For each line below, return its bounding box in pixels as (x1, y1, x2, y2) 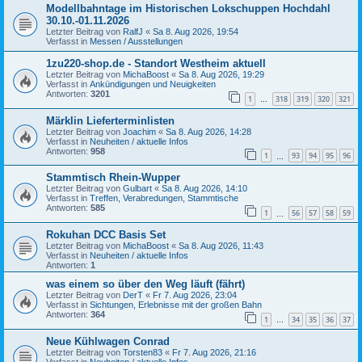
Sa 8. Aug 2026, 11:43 (179, 241, 263, 251)
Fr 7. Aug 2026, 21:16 (172, 347, 256, 357)
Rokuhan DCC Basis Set (46, 229, 166, 242)
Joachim (123, 126, 156, 137)
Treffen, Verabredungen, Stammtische (90, 193, 238, 204)
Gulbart (123, 183, 152, 194)
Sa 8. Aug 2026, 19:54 (153, 27, 238, 37)
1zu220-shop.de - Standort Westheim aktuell (46, 57, 266, 70)
